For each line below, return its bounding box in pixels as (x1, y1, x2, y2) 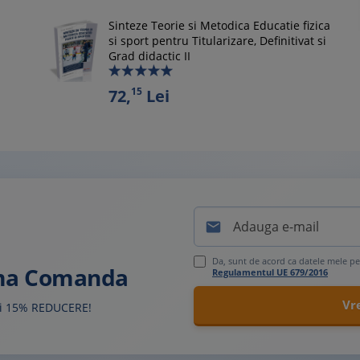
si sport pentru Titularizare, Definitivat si (108, 33, 326, 48)
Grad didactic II (108, 48, 190, 63)
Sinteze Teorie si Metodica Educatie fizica (108, 18, 330, 33)
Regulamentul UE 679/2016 (212, 266, 328, 278)
